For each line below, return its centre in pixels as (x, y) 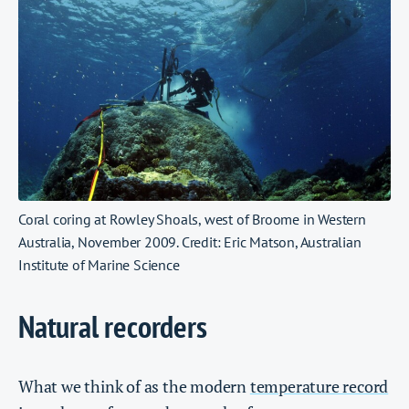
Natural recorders (113, 326)
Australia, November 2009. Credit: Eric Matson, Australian (190, 242)
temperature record (319, 386)
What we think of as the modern (134, 386)
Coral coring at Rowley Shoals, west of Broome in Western (192, 220)
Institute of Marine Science (99, 265)
